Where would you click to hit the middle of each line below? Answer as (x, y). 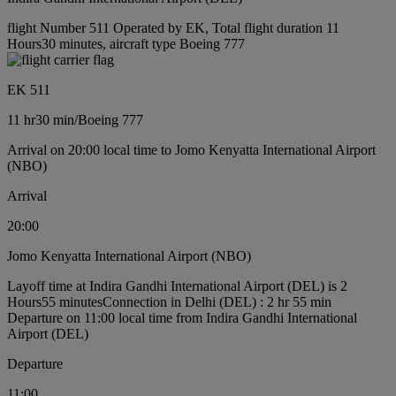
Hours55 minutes (55, 302)
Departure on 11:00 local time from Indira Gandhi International (182, 318)
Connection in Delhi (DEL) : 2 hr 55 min (217, 302)
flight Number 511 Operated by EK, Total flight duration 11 (173, 28)
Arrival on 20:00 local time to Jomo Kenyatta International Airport (191, 150)
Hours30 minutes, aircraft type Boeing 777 (126, 44)
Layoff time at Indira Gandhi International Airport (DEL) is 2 (177, 286)
